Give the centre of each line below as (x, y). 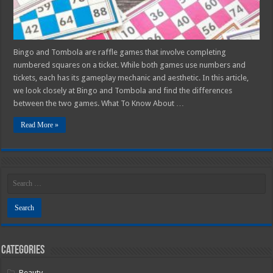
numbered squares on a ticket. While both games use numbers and (130, 65)
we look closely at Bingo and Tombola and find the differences (123, 90)
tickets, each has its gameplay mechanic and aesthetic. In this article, (131, 77)
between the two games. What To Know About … (99, 103)
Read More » (40, 125)
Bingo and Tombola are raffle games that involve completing (120, 52)
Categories (23, 250)
